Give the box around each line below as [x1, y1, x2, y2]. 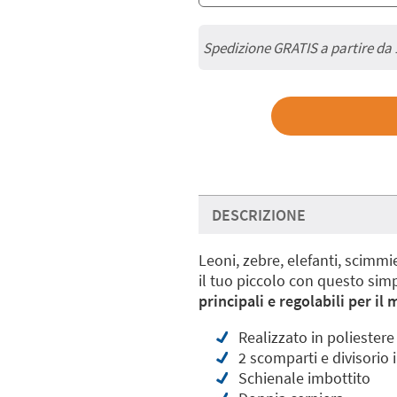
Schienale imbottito [238, 368, 370, 388]
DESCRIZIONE [212, 205, 306, 225]
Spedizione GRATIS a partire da [203, 37, 394, 58]
